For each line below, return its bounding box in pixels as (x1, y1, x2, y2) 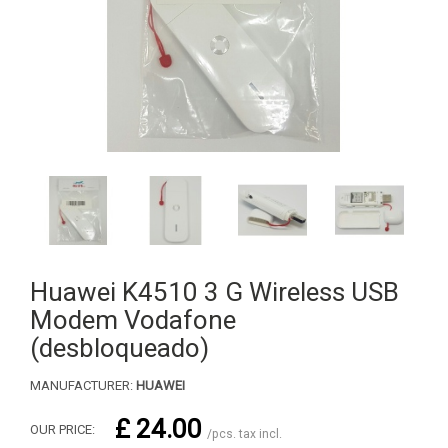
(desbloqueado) (30, 333, 209, 364)
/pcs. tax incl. (207, 427, 282, 442)
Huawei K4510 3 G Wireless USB (30, 277, 399, 308)
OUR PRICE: (30, 422, 95, 438)
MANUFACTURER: (30, 378, 136, 394)
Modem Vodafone (30, 305, 236, 336)
